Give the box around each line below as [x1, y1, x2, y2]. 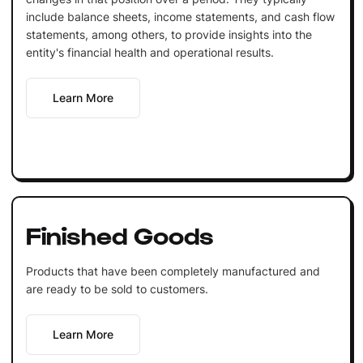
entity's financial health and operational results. [25, 45, 274, 59]
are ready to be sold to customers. [25, 281, 208, 296]
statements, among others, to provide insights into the [25, 27, 312, 41]
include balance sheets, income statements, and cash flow [25, 9, 335, 23]
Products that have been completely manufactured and [25, 263, 320, 278]
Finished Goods [25, 219, 214, 249]
